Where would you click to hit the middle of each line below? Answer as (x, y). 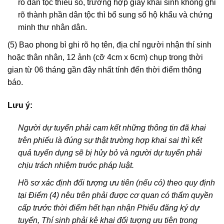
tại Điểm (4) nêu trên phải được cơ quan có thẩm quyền (115, 195)
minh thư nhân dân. (52, 27)
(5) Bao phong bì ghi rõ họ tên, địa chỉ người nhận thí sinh (109, 44)
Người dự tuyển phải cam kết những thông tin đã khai (112, 128)
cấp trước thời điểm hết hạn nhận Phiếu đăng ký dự (108, 208)
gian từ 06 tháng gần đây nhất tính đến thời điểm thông (104, 69)
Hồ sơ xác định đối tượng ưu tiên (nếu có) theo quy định (116, 183)
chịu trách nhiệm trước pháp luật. (76, 165)
